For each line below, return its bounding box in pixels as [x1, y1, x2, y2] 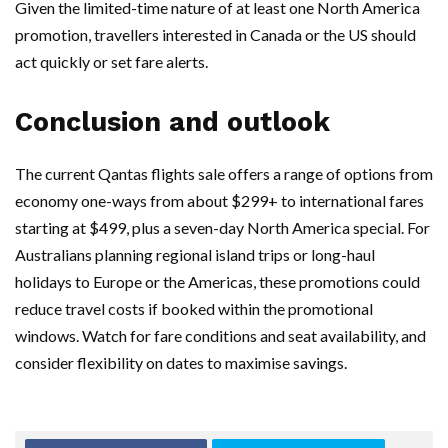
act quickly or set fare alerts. [15, 52, 208, 72]
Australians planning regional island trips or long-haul [15, 245, 375, 265]
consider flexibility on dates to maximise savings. [15, 353, 347, 373]
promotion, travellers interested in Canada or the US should [15, 25, 416, 45]
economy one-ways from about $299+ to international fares [15, 191, 424, 211]
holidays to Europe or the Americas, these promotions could [15, 272, 420, 292]
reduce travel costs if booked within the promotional [15, 299, 373, 319]
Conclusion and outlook [15, 106, 330, 139]
